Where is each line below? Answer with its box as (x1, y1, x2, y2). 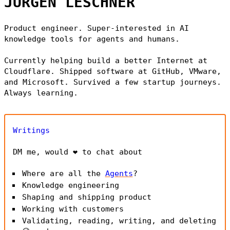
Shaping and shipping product (22, 192, 151, 202)
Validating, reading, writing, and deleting (22, 216, 216, 225)
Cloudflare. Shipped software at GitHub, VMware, (4, 66, 221, 76)
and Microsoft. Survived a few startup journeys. (4, 77, 221, 87)
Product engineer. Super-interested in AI (4, 23, 189, 33)
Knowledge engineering (22, 181, 119, 190)
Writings (12, 126, 50, 136)
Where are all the (22, 169, 105, 179)
